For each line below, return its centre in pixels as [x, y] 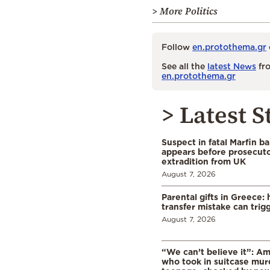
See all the [184, 66]
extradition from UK [204, 162]
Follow [177, 47]
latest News [232, 66]
